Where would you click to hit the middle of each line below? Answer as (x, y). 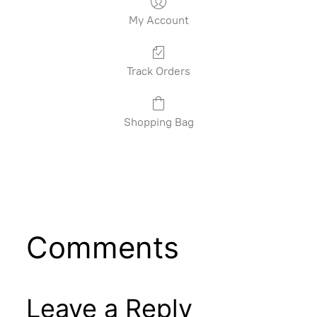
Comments (102, 248)
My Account (158, 20)
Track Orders (158, 71)
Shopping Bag (158, 122)
